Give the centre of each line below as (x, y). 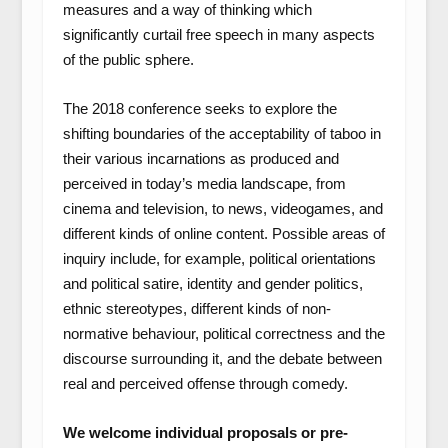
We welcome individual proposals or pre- (205, 432)
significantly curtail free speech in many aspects (218, 34)
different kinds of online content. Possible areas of (223, 233)
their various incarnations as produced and (200, 158)
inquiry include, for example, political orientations (219, 258)
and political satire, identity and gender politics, (212, 283)
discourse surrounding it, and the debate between (222, 358)
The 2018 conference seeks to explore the (199, 108)
